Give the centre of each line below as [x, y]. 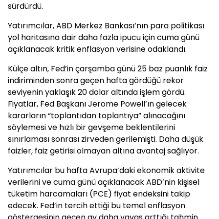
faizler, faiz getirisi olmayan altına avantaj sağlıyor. [103, 151]
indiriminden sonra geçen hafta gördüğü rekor [96, 80]
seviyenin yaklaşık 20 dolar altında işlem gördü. [97, 92]
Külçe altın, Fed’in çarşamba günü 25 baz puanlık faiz [108, 69]
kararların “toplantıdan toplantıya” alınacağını [97, 116]
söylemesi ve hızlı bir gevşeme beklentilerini [91, 127]
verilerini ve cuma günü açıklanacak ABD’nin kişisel [104, 182]
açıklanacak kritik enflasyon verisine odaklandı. [97, 49]
